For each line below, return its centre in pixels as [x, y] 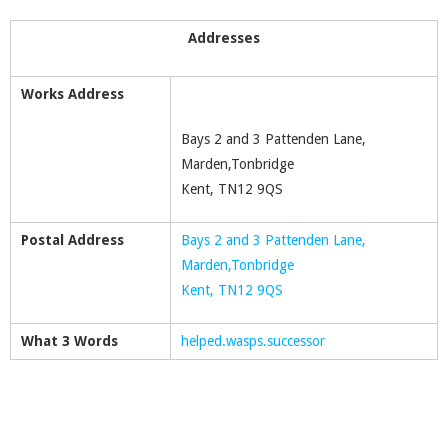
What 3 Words [69, 341]
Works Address [72, 94]
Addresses [224, 38]
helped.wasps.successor [253, 341]
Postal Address [72, 240]
